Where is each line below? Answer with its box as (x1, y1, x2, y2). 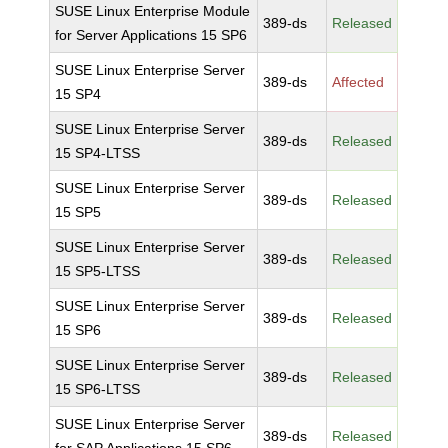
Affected (332, 74, 385, 90)
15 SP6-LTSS (55, 381, 141, 397)
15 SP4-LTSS (55, 145, 141, 161)
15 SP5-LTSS (55, 263, 141, 279)
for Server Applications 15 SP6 (55, 27, 248, 43)
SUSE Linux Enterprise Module (55, 3, 251, 19)
